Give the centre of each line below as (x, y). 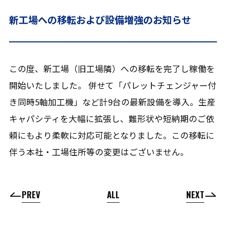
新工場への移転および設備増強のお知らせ (100, 20)
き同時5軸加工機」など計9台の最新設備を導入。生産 (112, 102)
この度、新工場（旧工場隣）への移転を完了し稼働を (112, 68)
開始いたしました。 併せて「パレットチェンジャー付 (112, 85)
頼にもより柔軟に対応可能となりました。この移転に (111, 135)
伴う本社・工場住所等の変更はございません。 (99, 152)
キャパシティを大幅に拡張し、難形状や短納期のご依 (111, 118)
